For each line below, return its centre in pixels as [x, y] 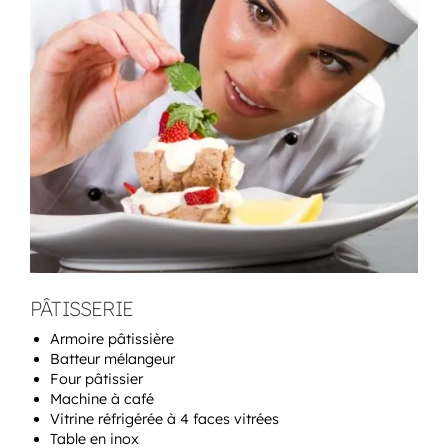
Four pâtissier [96, 378]
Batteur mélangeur [112, 358]
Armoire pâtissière [112, 338]
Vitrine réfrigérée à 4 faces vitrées [164, 418]
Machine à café [102, 398]
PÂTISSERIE [81, 308]
